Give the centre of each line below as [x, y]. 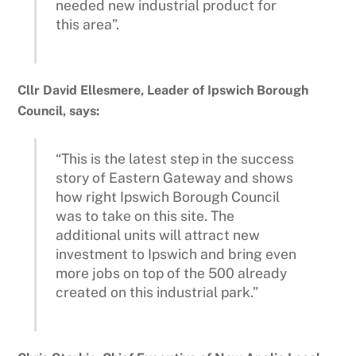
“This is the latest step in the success [175, 159]
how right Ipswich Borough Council [168, 197]
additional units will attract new [158, 235]
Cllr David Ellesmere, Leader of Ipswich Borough [163, 91]
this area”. [88, 25]
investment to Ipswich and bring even [176, 254]
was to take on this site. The [145, 216]
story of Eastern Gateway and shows [175, 178]
